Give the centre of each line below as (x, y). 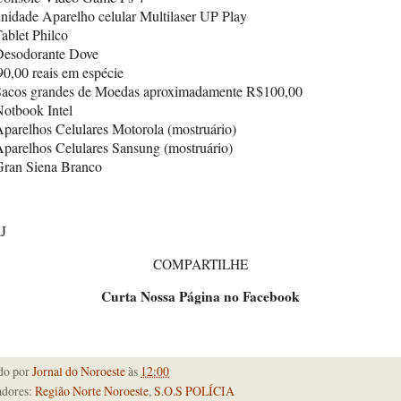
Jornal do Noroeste (79, 371)
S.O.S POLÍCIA (194, 390)
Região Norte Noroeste (92, 390)
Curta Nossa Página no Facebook (200, 297)
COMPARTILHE (200, 264)
